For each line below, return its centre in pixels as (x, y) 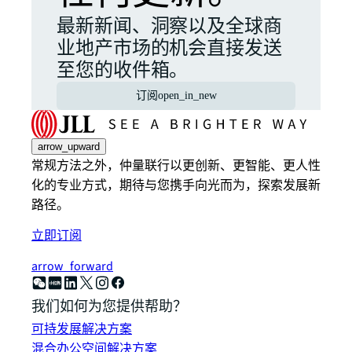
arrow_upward (69, 147)
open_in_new (187, 95)
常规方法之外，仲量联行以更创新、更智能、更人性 (176, 166)
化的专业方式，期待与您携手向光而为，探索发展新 (176, 185)
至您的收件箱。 (123, 70)
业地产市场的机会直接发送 (169, 48)
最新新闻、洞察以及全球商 (169, 26)
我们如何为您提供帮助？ (109, 307)
